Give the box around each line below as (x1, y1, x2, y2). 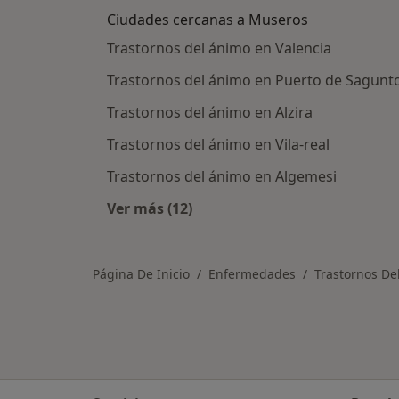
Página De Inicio (93, 265, 190, 283)
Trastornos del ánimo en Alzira (107, 102, 313, 123)
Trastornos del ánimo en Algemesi (107, 167, 337, 187)
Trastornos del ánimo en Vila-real (107, 134, 330, 155)
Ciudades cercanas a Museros (107, 10, 308, 30)
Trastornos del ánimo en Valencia (107, 38, 331, 59)
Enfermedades (208, 265, 296, 283)
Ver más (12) (107, 199, 192, 219)
